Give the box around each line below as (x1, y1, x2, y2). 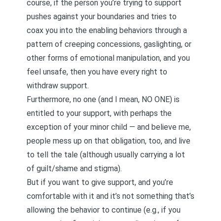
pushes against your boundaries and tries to (27, 12, 177, 21)
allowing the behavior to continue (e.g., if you (27, 205, 181, 215)
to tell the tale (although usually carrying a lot (27, 150, 185, 159)
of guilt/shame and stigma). (27, 164, 122, 173)
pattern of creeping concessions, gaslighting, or (27, 39, 191, 49)
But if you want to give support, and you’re (27, 178, 173, 187)
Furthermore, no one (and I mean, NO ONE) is (27, 95, 180, 104)
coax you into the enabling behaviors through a (27, 26, 187, 35)
